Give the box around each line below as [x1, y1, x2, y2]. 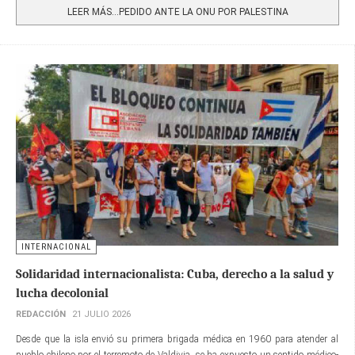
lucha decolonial [16, 285, 109, 300]
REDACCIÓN [16, 308, 66, 319]
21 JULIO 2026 [72, 308, 131, 319]
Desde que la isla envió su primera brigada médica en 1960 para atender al [16, 333, 338, 345]
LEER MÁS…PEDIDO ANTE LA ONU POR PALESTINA [67, 6, 288, 17]
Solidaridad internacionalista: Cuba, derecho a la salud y [16, 266, 334, 281]
